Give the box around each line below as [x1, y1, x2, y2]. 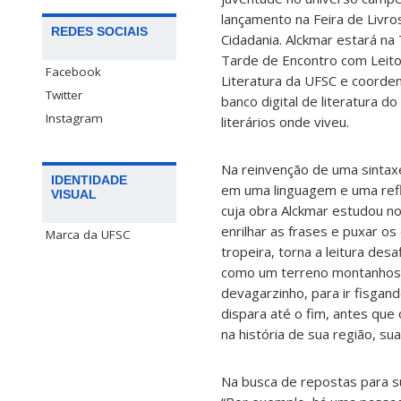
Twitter [46, 87, 82, 104]
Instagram [46, 110, 103, 127]
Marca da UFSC [46, 226, 131, 243]
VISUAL [51, 187, 97, 202]
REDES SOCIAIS [51, 24, 148, 39]
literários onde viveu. [221, 113, 349, 132]
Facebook [46, 64, 101, 81]
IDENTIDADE [51, 173, 127, 188]
